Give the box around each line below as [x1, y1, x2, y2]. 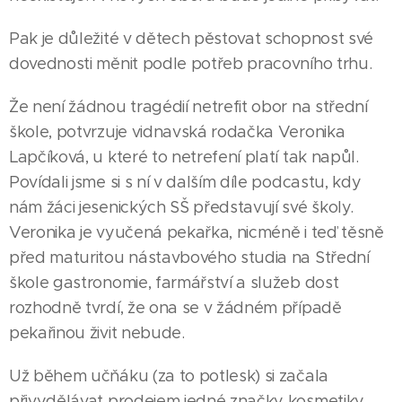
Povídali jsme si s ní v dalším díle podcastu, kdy [9, 172, 362, 192]
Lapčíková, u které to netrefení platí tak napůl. [9, 147, 359, 167]
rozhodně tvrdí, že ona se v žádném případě [9, 298, 342, 318]
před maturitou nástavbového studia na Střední [9, 248, 370, 267]
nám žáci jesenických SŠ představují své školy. [9, 197, 354, 217]
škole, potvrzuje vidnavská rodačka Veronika [9, 122, 345, 142]
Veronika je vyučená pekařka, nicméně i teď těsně [9, 223, 384, 242]
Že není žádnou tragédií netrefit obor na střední [9, 97, 368, 117]
